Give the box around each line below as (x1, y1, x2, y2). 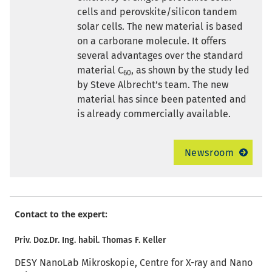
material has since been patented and (76, 93, 246, 106)
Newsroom (184, 147, 234, 159)
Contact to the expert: (15, 208, 107, 220)
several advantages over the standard (76, 50, 243, 62)
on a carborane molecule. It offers (76, 35, 226, 47)
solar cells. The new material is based (76, 21, 243, 33)
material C (76, 64, 123, 76)
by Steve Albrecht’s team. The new (76, 79, 228, 91)
